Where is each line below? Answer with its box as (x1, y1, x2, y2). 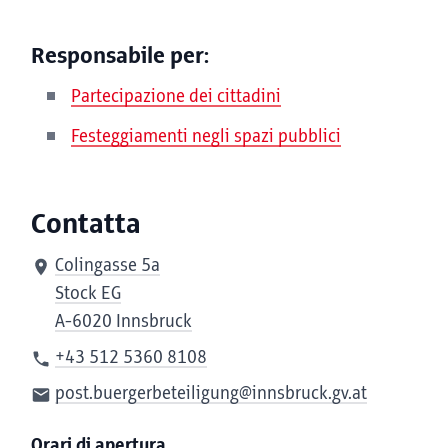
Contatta (31, 209, 141, 240)
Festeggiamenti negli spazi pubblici (71, 127, 341, 147)
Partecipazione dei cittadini (71, 87, 281, 107)
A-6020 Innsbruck (55, 312, 192, 332)
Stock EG (55, 284, 121, 304)
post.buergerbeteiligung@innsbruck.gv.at (55, 384, 367, 404)
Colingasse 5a (55, 256, 160, 276)
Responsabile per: (31, 44, 209, 69)
